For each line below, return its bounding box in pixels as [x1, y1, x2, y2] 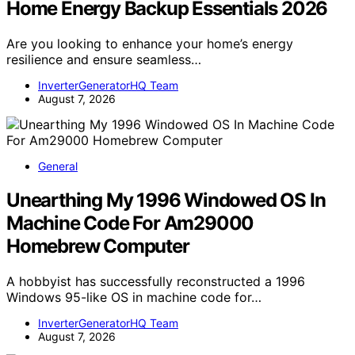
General [38, 158, 78, 173]
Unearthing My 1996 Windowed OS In [6, 188, 326, 212]
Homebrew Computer [6, 234, 189, 258]
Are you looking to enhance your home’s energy [6, 35, 293, 52]
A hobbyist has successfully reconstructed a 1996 [6, 273, 305, 289]
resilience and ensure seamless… [6, 51, 201, 67]
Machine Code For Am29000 [6, 211, 254, 235]
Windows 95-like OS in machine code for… [6, 288, 261, 305]
